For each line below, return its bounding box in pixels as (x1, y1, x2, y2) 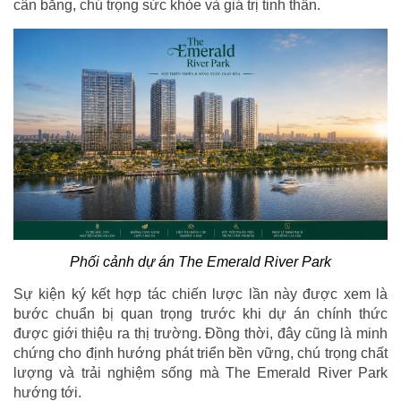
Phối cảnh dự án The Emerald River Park (70, 253, 331, 269)
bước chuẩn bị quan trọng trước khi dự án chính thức (13, 305, 388, 321)
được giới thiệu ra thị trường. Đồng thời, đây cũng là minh (13, 325, 388, 341)
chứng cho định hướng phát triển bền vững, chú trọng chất (13, 345, 388, 361)
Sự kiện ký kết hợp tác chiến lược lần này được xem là (13, 286, 388, 302)
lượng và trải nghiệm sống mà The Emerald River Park (13, 364, 388, 380)
